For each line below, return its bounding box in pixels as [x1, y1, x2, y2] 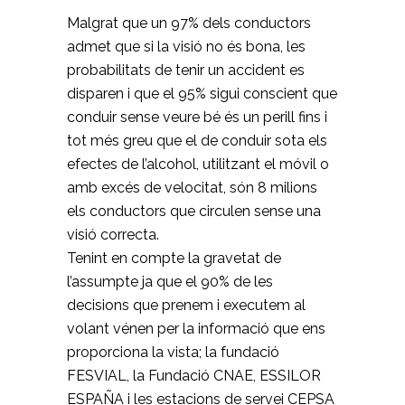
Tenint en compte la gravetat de [67, 249, 281, 267]
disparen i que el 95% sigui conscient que [67, 84, 337, 102]
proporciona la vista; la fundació [67, 343, 279, 361]
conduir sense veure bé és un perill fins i [67, 108, 327, 126]
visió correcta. [67, 225, 159, 243]
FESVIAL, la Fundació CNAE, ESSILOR [67, 366, 321, 384]
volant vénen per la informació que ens [67, 319, 325, 337]
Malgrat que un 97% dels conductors [67, 14, 311, 32]
